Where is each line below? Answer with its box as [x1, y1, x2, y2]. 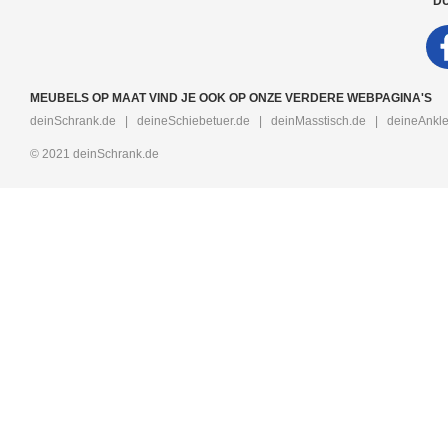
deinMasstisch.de [271, 113, 366, 128]
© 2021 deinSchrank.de [30, 146, 159, 161]
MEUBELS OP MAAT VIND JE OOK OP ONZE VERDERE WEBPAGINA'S [30, 90, 432, 105]
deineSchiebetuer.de [137, 113, 250, 128]
